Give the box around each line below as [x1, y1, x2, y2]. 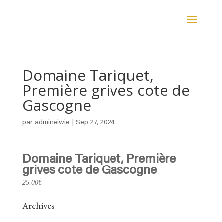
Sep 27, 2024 [75, 119, 115, 126]
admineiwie [34, 119, 70, 126]
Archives [22, 202, 55, 211]
